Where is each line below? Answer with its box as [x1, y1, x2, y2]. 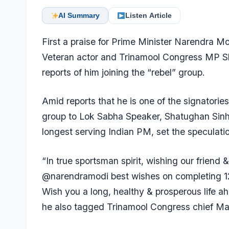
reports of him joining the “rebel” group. [42, 67, 205, 78]
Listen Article [125, 12, 172, 19]
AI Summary [58, 12, 100, 19]
